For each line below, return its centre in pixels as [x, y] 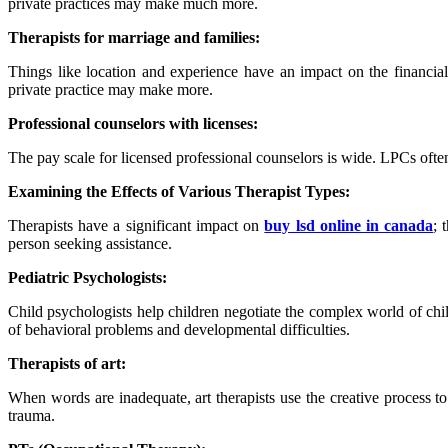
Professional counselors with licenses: [133, 123]
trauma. [31, 415]
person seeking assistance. [90, 243]
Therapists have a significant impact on [136, 225]
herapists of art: [72, 363]
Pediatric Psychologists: [87, 277]
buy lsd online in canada [349, 225]
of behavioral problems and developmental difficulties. [179, 329]
